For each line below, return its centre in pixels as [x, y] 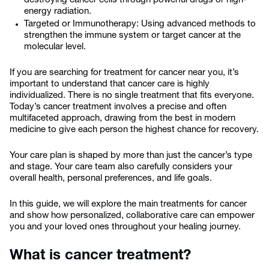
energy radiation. [58, 12]
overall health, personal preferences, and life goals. [112, 179]
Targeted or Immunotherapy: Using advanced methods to [140, 24]
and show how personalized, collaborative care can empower [132, 216]
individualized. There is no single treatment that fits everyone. [132, 96]
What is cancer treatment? [100, 256]
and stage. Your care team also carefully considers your [121, 167]
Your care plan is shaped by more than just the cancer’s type [131, 156]
